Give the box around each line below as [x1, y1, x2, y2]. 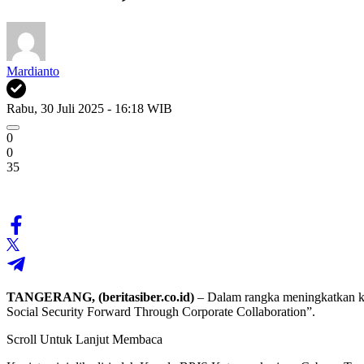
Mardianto [6, 63, 59, 78]
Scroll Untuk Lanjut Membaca [6, 331, 162, 346]
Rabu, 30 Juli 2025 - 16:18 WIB [6, 101, 172, 115]
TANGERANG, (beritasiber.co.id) [6, 289, 194, 304]
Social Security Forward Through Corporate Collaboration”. [6, 304, 315, 318]
